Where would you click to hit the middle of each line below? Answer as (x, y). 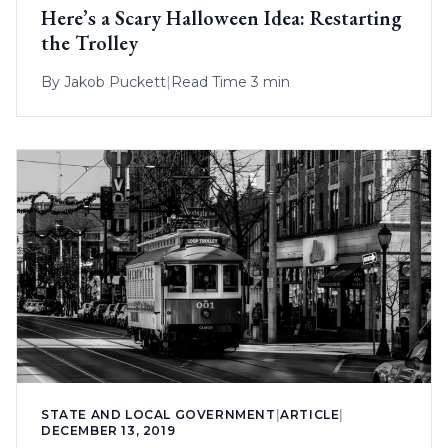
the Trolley (89, 42)
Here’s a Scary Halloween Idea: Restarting (221, 17)
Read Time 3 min (230, 81)
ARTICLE (310, 414)
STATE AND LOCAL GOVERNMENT (158, 414)
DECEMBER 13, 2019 (108, 430)
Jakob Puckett (115, 81)
